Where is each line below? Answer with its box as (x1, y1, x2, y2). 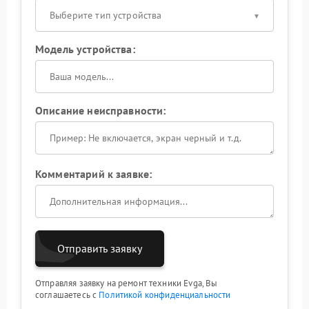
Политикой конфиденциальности (99, 288, 231, 301)
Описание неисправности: (35, 103, 166, 117)
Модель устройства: (35, 41, 135, 56)
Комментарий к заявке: (35, 166, 152, 181)
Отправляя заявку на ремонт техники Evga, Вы (35, 277, 218, 289)
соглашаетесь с (35, 288, 99, 301)
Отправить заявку (57, 241, 142, 255)
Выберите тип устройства (50, 8, 162, 21)
